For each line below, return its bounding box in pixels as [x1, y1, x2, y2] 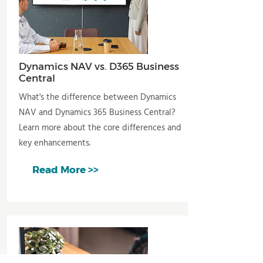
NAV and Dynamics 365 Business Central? [18, 106, 176, 120]
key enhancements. [18, 136, 93, 150]
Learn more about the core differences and [18, 121, 181, 135]
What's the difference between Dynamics [18, 90, 176, 104]
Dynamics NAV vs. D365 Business [18, 60, 179, 72]
